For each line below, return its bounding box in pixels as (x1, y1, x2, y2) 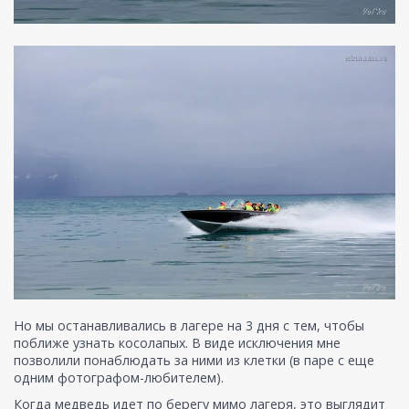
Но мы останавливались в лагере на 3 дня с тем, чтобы (14, 317, 364, 335)
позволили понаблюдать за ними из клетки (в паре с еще (14, 351, 374, 370)
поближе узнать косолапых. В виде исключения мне (14, 334, 341, 352)
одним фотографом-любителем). (14, 369, 224, 387)
